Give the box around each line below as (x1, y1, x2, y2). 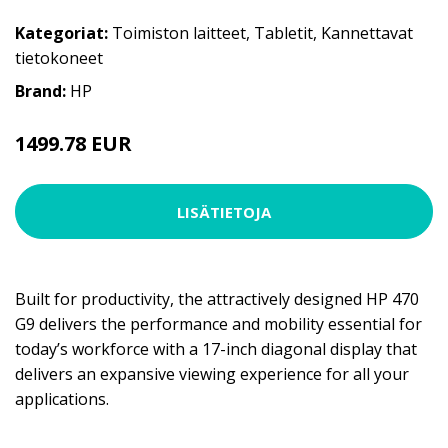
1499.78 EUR (15, 130, 132, 158)
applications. (15, 388, 109, 411)
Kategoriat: (15, 22, 108, 45)
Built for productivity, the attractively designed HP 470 (15, 288, 419, 311)
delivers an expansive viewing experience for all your (15, 363, 409, 386)
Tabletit (254, 22, 313, 45)
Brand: (15, 80, 70, 103)
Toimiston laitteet (112, 22, 246, 45)
